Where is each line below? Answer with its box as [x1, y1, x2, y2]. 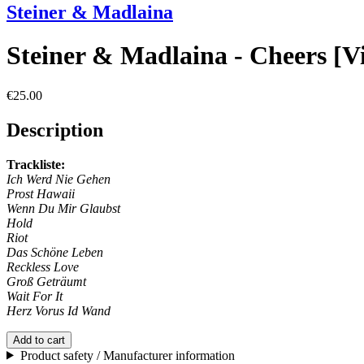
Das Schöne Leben [6, 245, 103, 259]
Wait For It [6, 288, 63, 303]
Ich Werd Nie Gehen [6, 171, 110, 186]
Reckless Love [6, 259, 79, 274]
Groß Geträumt [6, 274, 86, 288]
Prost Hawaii [6, 186, 75, 201]
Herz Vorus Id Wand [6, 303, 110, 318]
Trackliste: [6, 157, 65, 171]
